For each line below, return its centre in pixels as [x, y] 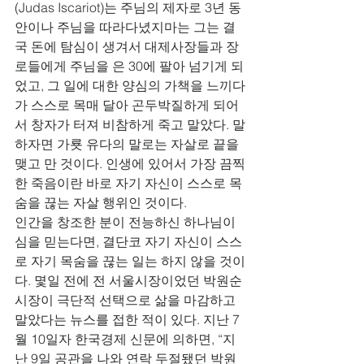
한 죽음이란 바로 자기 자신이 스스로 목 [128, 183]
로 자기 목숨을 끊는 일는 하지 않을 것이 [130, 261]
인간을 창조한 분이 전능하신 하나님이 [125, 222]
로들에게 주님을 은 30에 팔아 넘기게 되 [129, 66]
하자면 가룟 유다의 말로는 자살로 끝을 [128, 144]
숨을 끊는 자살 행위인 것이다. [101, 202]
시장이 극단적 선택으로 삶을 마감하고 [127, 300]
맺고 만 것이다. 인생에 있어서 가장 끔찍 [130, 163]
